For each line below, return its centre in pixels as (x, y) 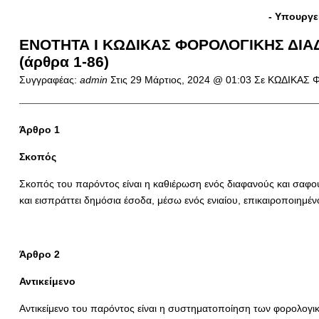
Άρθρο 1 (39, 130)
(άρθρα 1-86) (64, 62)
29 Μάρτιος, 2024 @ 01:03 (192, 80)
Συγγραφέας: (49, 80)
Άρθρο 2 (39, 254)
